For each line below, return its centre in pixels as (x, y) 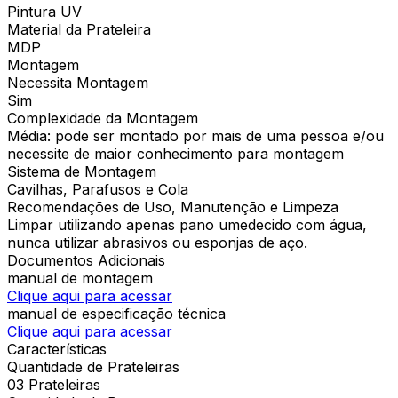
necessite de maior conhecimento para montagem (175, 153)
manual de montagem (80, 278)
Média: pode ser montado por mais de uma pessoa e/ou (195, 135)
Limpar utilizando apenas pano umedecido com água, (187, 224)
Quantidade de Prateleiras (93, 366)
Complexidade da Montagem (103, 118)
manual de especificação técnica (116, 313)
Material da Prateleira (79, 29)
